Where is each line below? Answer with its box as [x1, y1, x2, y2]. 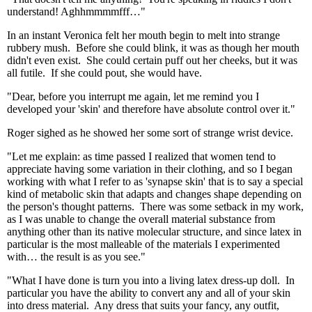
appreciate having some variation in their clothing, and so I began [7, 163, 292, 175]
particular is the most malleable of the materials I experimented [7, 238, 280, 250]
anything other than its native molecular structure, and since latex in [7, 226, 302, 237]
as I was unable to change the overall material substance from [7, 213, 275, 225]
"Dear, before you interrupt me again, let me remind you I [7, 91, 259, 102]
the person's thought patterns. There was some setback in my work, [7, 201, 304, 212]
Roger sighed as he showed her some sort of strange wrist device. [7, 127, 293, 139]
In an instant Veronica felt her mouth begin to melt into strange [7, 29, 280, 41]
